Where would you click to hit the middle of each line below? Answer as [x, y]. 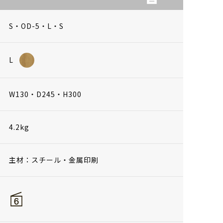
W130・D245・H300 [45, 94]
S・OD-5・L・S [36, 26]
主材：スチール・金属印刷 [54, 160]
